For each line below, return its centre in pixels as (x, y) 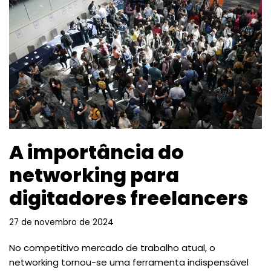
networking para (94, 175)
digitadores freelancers (129, 198)
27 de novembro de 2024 (61, 222)
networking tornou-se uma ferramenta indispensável (129, 262)
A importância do (96, 152)
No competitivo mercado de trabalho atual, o (112, 247)
